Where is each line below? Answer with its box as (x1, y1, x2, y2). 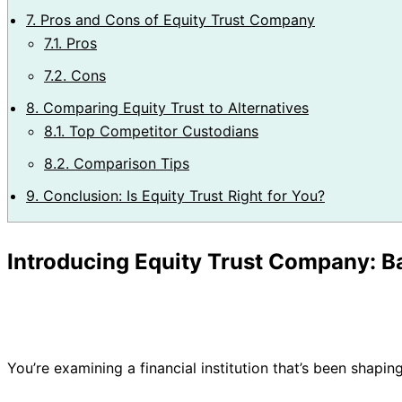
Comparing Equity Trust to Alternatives (39, 98, 309, 117)
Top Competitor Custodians (65, 121, 258, 140)
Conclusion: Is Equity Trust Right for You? (39, 186, 325, 205)
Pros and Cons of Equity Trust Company (36, 10, 315, 29)
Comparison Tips (69, 153, 189, 172)
